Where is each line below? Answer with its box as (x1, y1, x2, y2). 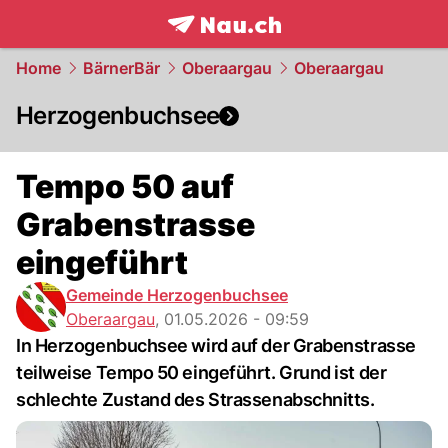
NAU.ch (256, 35, 321, 57)
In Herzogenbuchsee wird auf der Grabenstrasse (16, 335, 416, 356)
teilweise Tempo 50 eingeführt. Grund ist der (16, 362, 387, 383)
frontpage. (166, 35, 257, 57)
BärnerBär (83, 58, 160, 78)
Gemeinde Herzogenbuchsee (66, 285, 288, 305)
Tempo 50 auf (16, 167, 234, 206)
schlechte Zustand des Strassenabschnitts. (16, 389, 375, 410)
